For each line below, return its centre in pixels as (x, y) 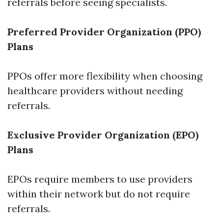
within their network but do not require (99, 194)
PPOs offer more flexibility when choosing (105, 76)
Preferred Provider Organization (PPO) (104, 32)
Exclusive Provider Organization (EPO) (103, 135)
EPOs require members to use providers (100, 179)
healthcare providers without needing (95, 91)
